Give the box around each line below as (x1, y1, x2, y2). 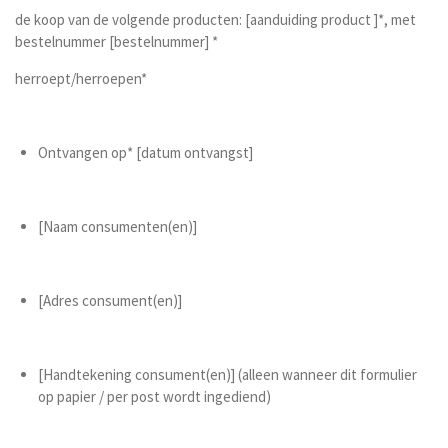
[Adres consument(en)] (37, 291, 182, 310)
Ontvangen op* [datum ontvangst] (37, 143, 253, 162)
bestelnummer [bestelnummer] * (15, 32, 218, 51)
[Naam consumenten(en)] (37, 217, 197, 236)
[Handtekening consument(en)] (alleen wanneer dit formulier (37, 365, 417, 384)
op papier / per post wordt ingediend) (37, 387, 271, 406)
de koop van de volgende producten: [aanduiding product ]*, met (15, 10, 416, 29)
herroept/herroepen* (15, 69, 147, 88)
